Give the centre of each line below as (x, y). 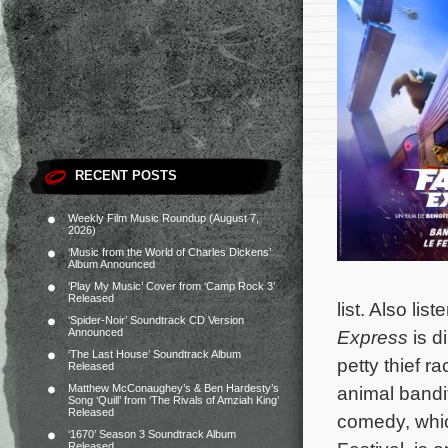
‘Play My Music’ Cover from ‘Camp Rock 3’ (171, 286)
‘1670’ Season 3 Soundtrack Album (152, 434)
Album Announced (111, 264)
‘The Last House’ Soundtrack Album (154, 354)
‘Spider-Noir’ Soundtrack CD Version (156, 320)
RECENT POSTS (126, 175)
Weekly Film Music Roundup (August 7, (163, 218)
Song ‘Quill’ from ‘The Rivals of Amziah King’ (173, 400)
